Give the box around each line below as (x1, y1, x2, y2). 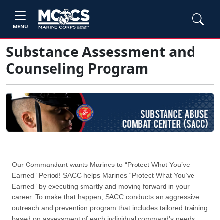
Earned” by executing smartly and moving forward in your (12, 182, 190, 191)
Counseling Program (6, 58, 148, 78)
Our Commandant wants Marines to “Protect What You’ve (12, 161, 190, 169)
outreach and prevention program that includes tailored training (12, 204, 208, 212)
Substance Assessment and (6, 42, 195, 61)
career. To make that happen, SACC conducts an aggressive (12, 193, 199, 201)
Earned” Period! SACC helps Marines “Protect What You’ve (12, 171, 194, 180)
